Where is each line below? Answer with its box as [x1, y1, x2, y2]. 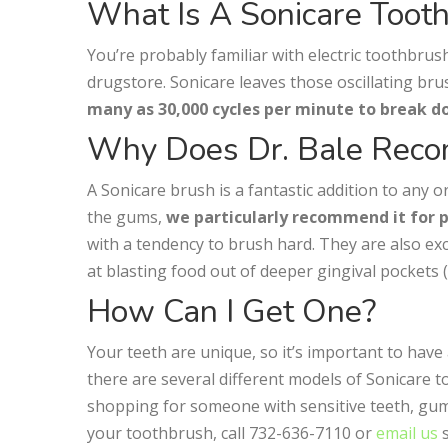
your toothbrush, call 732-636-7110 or [87, 422, 376, 444]
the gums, [87, 206, 166, 228]
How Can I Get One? [87, 290, 376, 333]
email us [376, 422, 438, 444]
